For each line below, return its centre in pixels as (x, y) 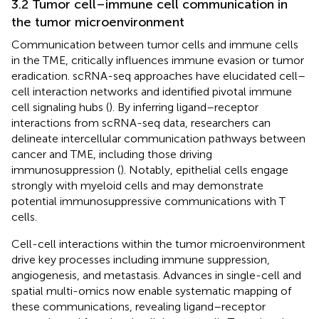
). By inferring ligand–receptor (184, 107)
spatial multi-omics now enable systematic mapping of (151, 291)
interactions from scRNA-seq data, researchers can (141, 122)
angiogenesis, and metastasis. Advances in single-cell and (156, 275)
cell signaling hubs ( (60, 107)
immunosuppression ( (66, 169)
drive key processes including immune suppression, (141, 259)
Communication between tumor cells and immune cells (155, 44)
